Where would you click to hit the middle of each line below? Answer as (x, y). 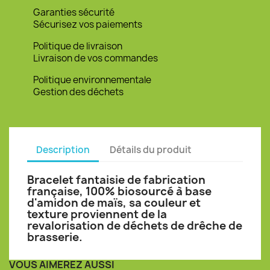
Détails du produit (151, 149)
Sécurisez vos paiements (88, 24)
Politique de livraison (78, 46)
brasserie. (55, 237)
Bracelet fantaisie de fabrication (116, 180)
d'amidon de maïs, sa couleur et (114, 203)
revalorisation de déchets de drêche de (135, 226)
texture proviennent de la (97, 214)
